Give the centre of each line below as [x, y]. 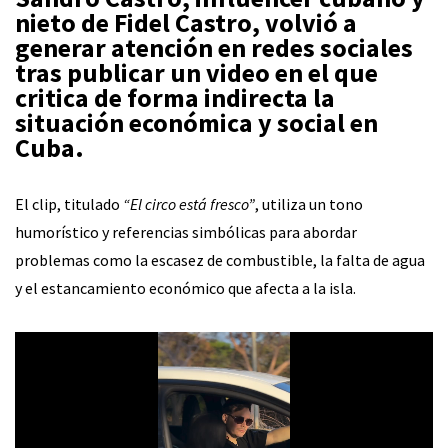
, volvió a [304, 23]
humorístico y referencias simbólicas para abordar [186, 232]
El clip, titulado [69, 204]
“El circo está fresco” [189, 204]
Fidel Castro [183, 23]
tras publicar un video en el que [196, 73]
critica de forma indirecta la [175, 98]
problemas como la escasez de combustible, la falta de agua [220, 260]
